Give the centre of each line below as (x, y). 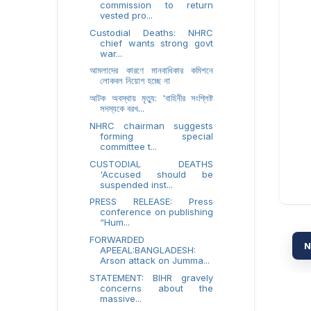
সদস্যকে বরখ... (123, 108)
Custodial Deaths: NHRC (151, 32)
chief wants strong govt (157, 43)
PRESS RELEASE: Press (151, 202)
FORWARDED (117, 239)
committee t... (129, 146)
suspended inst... (137, 184)
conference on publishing (157, 212)
